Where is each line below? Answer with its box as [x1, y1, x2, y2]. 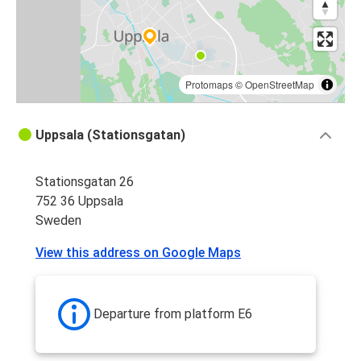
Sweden [35, 213, 81, 229]
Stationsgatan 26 [35, 174, 134, 190]
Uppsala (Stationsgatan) [35, 127, 185, 143]
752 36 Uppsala [35, 193, 123, 210]
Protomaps [185, 77, 233, 92]
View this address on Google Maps [35, 245, 241, 261]
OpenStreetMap [245, 77, 314, 92]
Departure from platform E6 [93, 306, 252, 322]
